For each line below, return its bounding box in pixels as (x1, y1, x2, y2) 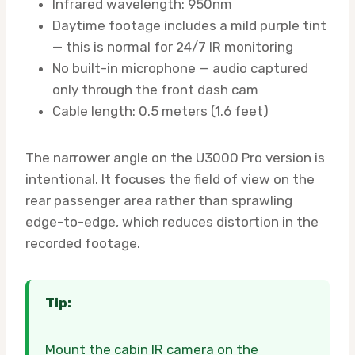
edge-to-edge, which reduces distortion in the (25, 213, 319, 230)
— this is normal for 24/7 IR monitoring (52, 38, 293, 55)
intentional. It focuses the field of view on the (25, 170, 315, 187)
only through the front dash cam (52, 81, 258, 97)
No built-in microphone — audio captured (52, 59, 308, 76)
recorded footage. (25, 235, 140, 251)
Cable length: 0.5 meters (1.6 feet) (52, 102, 269, 119)
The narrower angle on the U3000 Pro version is (25, 149, 325, 166)
